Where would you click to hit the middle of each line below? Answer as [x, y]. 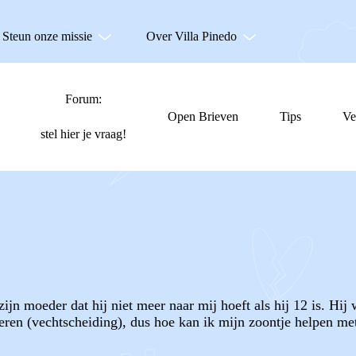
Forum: [83, 99]
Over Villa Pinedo [192, 36]
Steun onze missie [47, 36]
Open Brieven [203, 116]
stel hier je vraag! [83, 134]
